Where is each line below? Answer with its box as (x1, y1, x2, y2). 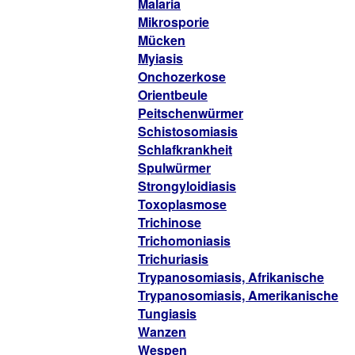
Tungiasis (138, 304, 197, 323)
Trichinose (138, 213, 201, 231)
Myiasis (138, 49, 183, 67)
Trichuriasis (138, 250, 208, 268)
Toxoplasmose (138, 195, 227, 213)
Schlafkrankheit (138, 140, 232, 158)
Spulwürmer (138, 158, 211, 177)
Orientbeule (138, 86, 208, 104)
